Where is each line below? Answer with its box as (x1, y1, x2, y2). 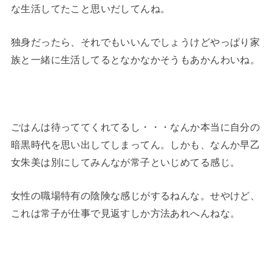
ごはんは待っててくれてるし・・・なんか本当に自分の (10, 121, 260, 132)
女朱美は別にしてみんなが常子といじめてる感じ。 (10, 156, 240, 168)
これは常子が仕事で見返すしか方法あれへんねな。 (10, 208, 240, 219)
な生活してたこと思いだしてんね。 (10, 2, 171, 14)
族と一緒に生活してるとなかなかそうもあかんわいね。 (10, 54, 260, 66)
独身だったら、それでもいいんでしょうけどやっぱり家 (10, 36, 260, 48)
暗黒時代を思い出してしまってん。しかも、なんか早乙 (10, 138, 260, 150)
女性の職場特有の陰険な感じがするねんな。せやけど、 (10, 190, 260, 202)
